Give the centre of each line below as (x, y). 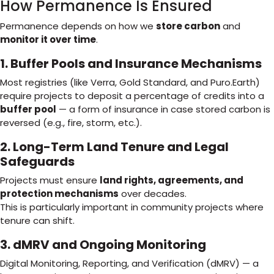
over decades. (153, 194)
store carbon (188, 26)
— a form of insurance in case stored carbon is (163, 109)
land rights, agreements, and (172, 180)
